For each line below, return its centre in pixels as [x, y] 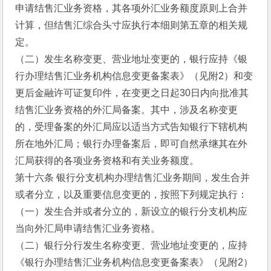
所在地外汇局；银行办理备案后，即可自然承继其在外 [132, 144]
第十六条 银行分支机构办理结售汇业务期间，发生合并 [133, 178]
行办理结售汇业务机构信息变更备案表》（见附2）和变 [134, 76]
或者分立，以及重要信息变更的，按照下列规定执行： [132, 194]
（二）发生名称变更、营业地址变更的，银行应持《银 [132, 59]
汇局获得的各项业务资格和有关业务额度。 [107, 161]
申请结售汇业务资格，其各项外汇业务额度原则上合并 [132, 8]
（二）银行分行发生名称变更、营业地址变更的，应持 [132, 245]
